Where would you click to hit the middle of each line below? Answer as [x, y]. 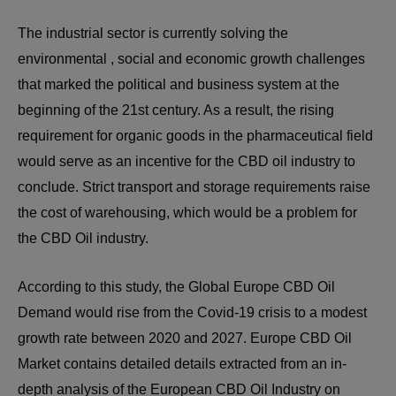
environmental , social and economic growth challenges [191, 59]
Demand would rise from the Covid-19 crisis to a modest [192, 312]
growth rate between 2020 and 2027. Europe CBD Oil [185, 338]
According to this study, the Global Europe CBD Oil [176, 287]
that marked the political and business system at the [179, 84]
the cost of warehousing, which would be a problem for [187, 213]
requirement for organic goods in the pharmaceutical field [195, 136]
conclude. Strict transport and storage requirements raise [194, 187]
